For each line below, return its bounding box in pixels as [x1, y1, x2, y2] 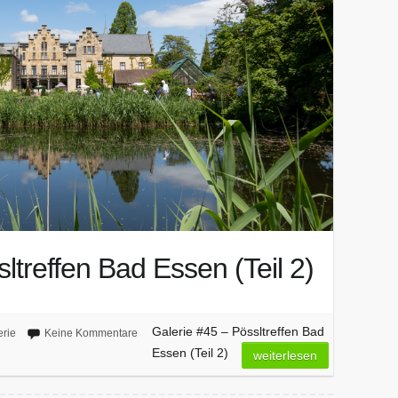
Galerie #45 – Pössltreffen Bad [151, 323, 324, 338]
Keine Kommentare [44, 326, 138, 339]
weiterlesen [253, 347, 318, 362]
